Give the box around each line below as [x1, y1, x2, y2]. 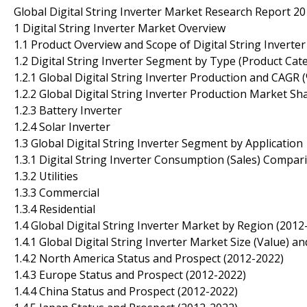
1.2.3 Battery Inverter [14, 102, 122, 118]
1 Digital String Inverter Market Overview [14, 20, 225, 36]
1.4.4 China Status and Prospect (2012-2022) [14, 283, 238, 299]
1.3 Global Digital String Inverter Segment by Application [14, 135, 303, 151]
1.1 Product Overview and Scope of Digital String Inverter [14, 36, 306, 52]
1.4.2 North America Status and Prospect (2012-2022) [14, 250, 284, 266]
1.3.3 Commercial [14, 184, 99, 200]
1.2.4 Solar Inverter [14, 119, 110, 134]
